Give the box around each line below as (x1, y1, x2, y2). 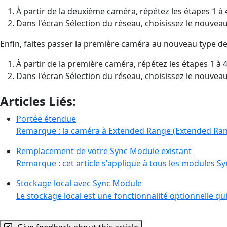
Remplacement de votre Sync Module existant (16, 145, 192, 157)
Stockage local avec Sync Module (16, 177, 142, 189)
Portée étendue (16, 112, 76, 124)
